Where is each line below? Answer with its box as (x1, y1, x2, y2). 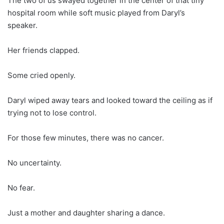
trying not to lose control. (7, 107, 96, 117)
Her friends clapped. (7, 45, 79, 55)
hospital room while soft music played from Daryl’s (7, 7, 185, 17)
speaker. (7, 20, 37, 30)
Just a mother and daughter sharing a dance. (7, 207, 165, 217)
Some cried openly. (7, 70, 75, 80)
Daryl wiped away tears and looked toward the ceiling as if (7, 95, 212, 105)
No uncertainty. (7, 157, 61, 167)
